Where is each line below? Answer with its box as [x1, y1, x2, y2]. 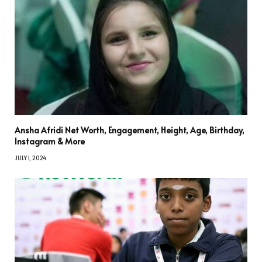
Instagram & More [15, 135, 85, 147]
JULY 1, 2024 [15, 153, 46, 162]
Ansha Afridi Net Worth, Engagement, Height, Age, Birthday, [15, 124, 244, 136]
